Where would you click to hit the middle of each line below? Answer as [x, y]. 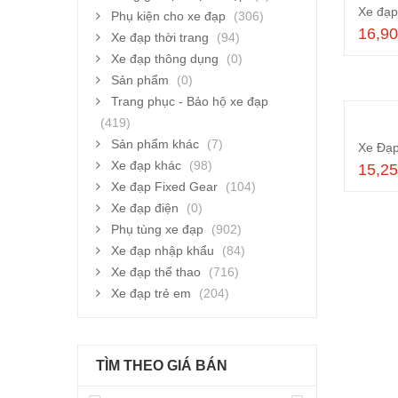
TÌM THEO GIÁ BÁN [162, 365]
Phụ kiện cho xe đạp [168, 16]
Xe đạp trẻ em [151, 293]
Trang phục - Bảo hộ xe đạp [190, 101]
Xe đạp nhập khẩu [163, 250]
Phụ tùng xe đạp [157, 229]
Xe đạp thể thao [156, 271]
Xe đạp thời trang [160, 37]
